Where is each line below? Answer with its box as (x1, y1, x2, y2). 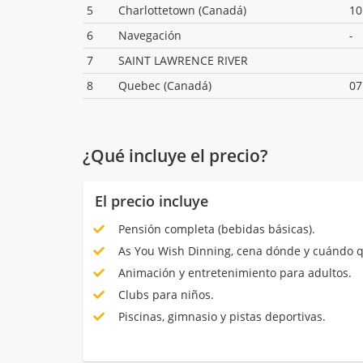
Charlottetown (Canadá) (118, 2, 246, 19)
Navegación (118, 28, 181, 44)
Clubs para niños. (114, 286, 214, 302)
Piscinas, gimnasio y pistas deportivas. (114, 308, 326, 324)
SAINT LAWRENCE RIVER (118, 53, 248, 69)
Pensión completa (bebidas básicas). (114, 220, 315, 237)
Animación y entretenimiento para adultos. (114, 264, 352, 280)
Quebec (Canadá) (118, 78, 211, 94)
